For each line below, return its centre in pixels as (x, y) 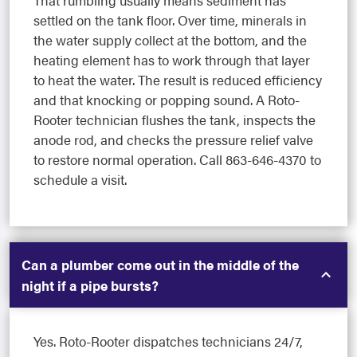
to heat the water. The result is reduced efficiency (178, 79)
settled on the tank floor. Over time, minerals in (170, 20)
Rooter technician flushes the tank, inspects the (175, 119)
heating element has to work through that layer (172, 59)
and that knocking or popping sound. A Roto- (167, 99)
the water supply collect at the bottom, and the (170, 39)
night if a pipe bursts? (90, 285)
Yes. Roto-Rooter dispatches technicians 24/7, (168, 341)
